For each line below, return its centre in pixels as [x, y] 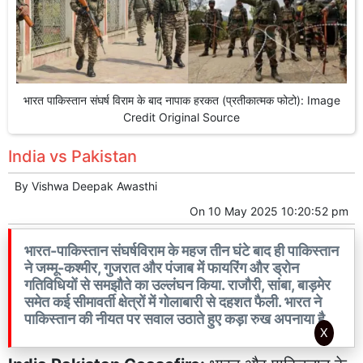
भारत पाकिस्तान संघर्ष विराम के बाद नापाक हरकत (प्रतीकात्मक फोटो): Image [181, 100]
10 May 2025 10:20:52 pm [278, 211]
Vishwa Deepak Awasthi [94, 186]
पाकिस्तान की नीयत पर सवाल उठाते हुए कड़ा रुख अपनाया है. [177, 318]
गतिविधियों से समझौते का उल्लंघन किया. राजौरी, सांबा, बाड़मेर [177, 284]
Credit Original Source [181, 117]
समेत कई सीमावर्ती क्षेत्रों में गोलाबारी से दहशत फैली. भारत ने [173, 301]
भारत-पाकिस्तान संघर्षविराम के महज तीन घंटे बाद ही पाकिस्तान [181, 250]
